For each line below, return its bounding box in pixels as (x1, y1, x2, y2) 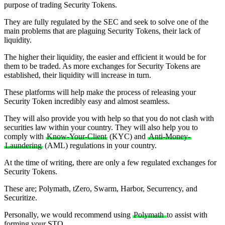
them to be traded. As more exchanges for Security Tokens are (4, 61, 200, 70)
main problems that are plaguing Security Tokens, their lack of (4, 26, 200, 35)
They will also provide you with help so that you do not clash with (4, 114, 214, 123)
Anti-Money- (149, 132, 190, 141)
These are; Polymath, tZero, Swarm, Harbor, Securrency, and (4, 184, 197, 193)
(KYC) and (107, 132, 148, 141)
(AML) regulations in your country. (43, 141, 157, 150)
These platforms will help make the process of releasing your (4, 87, 196, 96)
